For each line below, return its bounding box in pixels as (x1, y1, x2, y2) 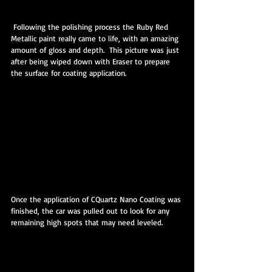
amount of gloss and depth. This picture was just (11, 45, 182, 55)
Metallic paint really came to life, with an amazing (11, 33, 181, 44)
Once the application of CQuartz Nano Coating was (11, 194, 183, 204)
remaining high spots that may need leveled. (11, 217, 163, 227)
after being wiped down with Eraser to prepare (11, 56, 172, 67)
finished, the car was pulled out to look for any (11, 205, 172, 216)
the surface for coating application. (11, 68, 126, 78)
